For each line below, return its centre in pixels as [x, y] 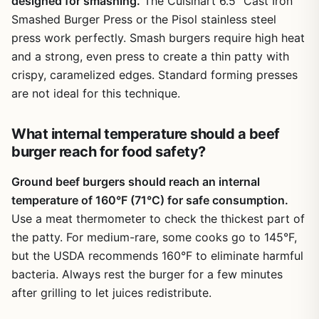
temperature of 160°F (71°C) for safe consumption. [150, 200]
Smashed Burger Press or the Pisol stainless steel [144, 19]
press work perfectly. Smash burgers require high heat [158, 38]
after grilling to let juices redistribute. [111, 293]
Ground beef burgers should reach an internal [136, 182]
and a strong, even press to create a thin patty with [150, 56]
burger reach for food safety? [109, 152]
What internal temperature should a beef [146, 134]
